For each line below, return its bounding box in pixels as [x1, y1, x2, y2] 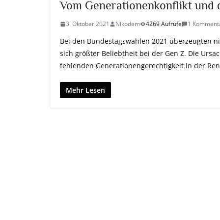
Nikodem [115, 20, 140, 28]
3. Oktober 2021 [66, 20, 110, 28]
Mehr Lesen [66, 85, 105, 95]
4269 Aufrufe [146, 20, 182, 28]
